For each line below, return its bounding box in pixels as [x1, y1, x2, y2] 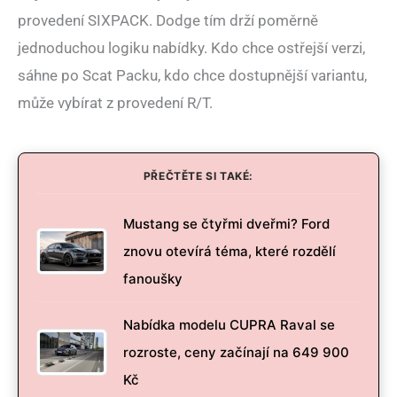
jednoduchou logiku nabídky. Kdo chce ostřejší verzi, [18, 39, 365, 58]
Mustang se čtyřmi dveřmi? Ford [123, 215, 330, 233]
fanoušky [123, 270, 183, 288]
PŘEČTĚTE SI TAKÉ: [143, 169, 254, 183]
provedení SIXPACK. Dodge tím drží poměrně [18, 12, 318, 30]
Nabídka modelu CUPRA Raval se [123, 316, 335, 334]
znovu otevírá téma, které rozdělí [123, 243, 336, 261]
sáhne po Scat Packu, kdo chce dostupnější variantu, [18, 66, 367, 85]
